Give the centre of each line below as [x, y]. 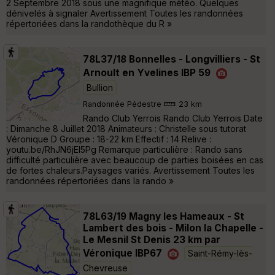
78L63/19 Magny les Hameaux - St [164, 217]
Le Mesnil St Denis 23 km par [152, 240]
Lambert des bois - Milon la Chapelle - [173, 228]
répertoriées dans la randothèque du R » [89, 24]
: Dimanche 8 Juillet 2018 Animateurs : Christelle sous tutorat [126, 129]
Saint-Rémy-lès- [220, 253]
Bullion [100, 88]
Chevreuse [105, 268]
